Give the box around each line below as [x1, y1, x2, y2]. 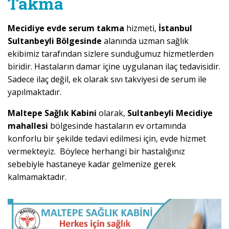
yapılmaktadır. [8, 86, 61, 98]
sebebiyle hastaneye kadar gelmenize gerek [8, 158, 176, 170]
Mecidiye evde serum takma [8, 22, 126, 34]
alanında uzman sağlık [102, 35, 189, 47]
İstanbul [158, 22, 192, 34]
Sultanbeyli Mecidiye [127, 107, 213, 119]
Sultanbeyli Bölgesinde [8, 35, 102, 47]
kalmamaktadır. [8, 171, 66, 183]
